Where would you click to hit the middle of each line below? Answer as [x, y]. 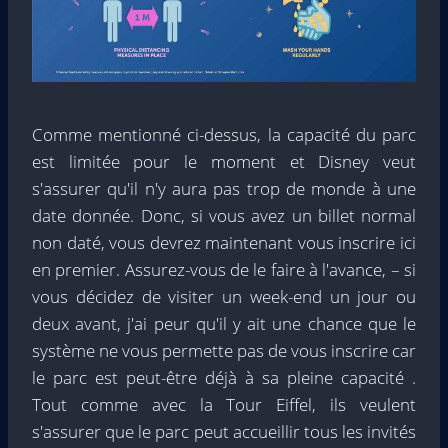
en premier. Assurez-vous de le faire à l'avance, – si [224, 269]
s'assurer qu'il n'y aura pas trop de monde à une [224, 188]
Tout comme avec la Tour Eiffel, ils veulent [224, 404]
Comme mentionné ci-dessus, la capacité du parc [224, 134]
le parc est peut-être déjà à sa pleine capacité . [224, 377]
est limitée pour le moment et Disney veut [224, 161]
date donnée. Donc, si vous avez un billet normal [224, 215]
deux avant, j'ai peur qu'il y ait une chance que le [224, 323]
